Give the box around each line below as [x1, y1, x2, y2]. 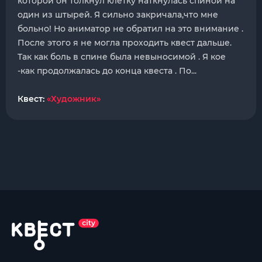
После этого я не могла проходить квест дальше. [18, 37, 232, 48]
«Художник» [47, 94, 101, 104]
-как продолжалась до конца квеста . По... [18, 65, 196, 76]
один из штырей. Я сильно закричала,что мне [18, 9, 218, 20]
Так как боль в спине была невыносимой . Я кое [18, 51, 226, 62]
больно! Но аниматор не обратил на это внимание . [18, 23, 243, 34]
